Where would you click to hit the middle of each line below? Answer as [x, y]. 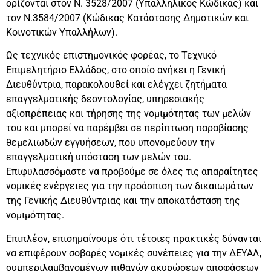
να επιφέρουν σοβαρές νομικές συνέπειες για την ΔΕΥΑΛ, [134, 253]
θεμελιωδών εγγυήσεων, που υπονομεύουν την [110, 143]
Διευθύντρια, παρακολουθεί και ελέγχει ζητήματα [116, 85]
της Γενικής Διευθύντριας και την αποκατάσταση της [123, 201]
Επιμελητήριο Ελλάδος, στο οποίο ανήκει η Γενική [116, 70]
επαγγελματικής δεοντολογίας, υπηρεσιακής [105, 99]
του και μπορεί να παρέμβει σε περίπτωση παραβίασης [127, 128]
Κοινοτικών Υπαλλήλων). [62, 33]
